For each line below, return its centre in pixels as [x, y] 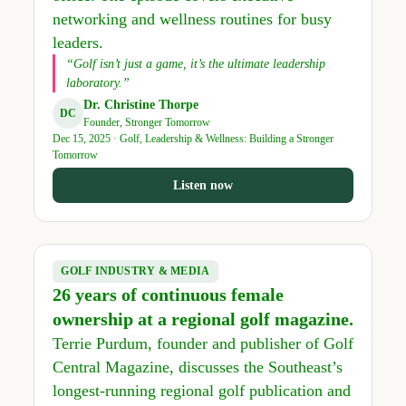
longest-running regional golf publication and [201, 391]
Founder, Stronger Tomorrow [146, 123]
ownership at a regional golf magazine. [203, 319]
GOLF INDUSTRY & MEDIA [135, 271]
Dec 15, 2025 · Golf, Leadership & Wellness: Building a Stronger [193, 139]
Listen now [203, 186]
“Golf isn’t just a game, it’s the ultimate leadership [195, 64]
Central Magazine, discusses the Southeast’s [197, 367]
